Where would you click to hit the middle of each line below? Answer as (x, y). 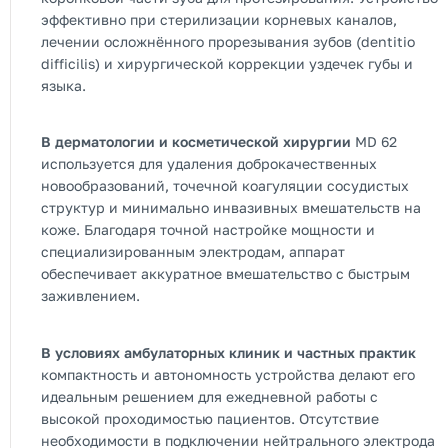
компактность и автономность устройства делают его (228, 374)
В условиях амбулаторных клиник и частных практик (228, 352)
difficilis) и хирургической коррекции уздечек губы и (227, 63)
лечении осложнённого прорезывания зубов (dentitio (228, 41)
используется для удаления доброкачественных (209, 164)
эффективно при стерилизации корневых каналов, (219, 19)
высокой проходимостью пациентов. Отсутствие (210, 418)
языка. (63, 85)
